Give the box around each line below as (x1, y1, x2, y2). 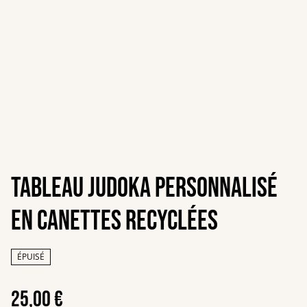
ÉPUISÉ (17, 251, 45, 262)
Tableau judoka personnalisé (11, 172, 278, 205)
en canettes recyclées (11, 205, 218, 238)
